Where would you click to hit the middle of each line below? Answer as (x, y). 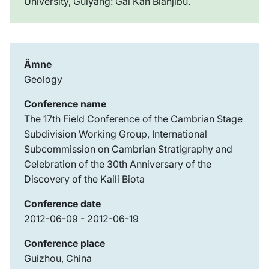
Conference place (65, 243)
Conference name (65, 104)
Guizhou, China (58, 258)
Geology (43, 80)
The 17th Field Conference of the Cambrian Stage (133, 119)
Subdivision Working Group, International (116, 134)
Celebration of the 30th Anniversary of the (118, 164)
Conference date (62, 204)
